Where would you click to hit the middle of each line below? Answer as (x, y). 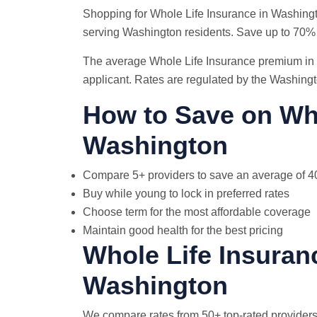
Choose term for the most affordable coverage (197, 212)
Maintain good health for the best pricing (183, 230)
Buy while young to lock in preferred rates (186, 194)
